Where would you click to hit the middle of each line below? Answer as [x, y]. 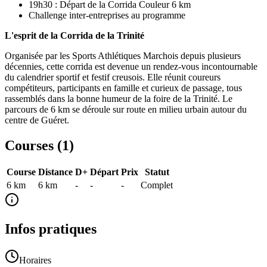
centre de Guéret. [37, 120]
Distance [55, 172]
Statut [157, 172]
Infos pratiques [51, 229]
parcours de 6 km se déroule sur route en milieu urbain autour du [126, 109]
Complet [157, 185]
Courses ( [33, 145]
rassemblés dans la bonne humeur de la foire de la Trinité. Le [119, 98]
